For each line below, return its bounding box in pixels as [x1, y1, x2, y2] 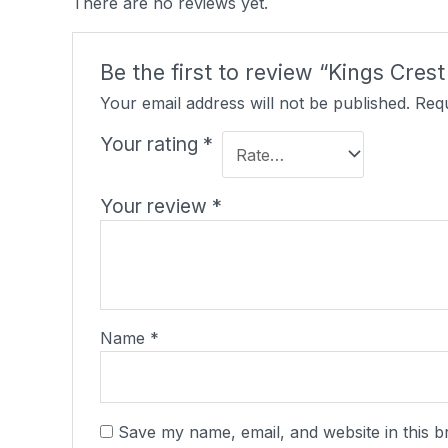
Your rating [99, 131, 203, 156]
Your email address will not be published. [99, 92, 410, 113]
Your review [99, 194, 212, 219]
